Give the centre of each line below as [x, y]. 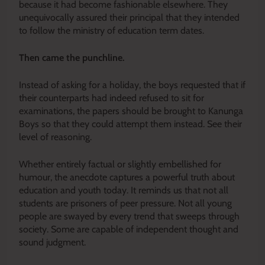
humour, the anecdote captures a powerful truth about [127, 177]
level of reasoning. [55, 137]
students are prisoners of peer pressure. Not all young [125, 203]
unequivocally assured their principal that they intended [129, 17]
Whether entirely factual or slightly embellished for [120, 164]
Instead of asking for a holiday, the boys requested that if [132, 85]
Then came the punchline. [72, 57]
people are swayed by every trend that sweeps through [129, 216]
